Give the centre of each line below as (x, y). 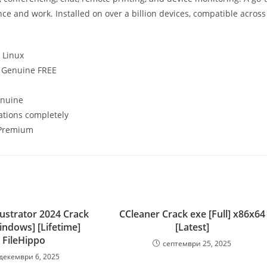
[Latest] (192, 227)
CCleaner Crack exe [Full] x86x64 (192, 214)
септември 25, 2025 (197, 243)
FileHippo (24, 240)
